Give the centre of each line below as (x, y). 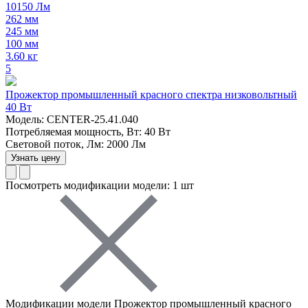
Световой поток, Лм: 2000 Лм (76, 144)
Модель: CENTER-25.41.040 (72, 120)
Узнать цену (36, 158)
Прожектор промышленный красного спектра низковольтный (151, 95)
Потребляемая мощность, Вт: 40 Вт (88, 132)
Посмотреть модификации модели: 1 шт (100, 186)
